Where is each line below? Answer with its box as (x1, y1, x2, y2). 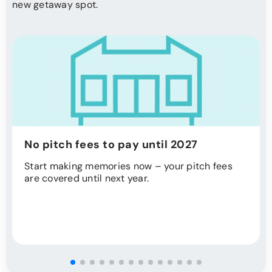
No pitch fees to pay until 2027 (24, 137, 198, 152)
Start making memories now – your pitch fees (24, 160, 233, 173)
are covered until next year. (24, 172, 149, 185)
